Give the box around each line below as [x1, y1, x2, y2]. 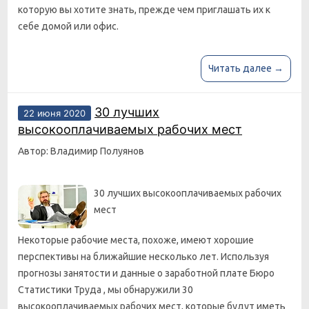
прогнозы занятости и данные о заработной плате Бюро [18, 268, 275, 279]
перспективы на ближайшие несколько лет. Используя [18, 251, 269, 262]
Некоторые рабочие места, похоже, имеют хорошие [18, 235, 254, 246]
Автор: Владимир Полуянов [18, 146, 144, 157]
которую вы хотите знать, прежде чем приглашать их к [18, 4, 270, 15]
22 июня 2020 [23, 108, 86, 119]
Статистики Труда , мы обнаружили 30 [18, 284, 193, 295]
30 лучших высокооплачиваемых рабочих [94, 188, 281, 199]
